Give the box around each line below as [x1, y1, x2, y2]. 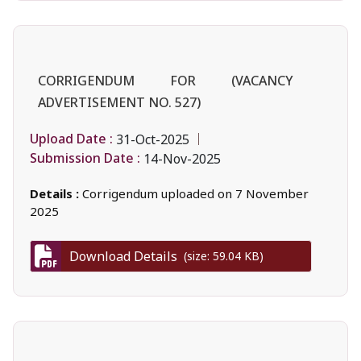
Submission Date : [30, 149, 140, 168]
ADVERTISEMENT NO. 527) [38, 93, 201, 111]
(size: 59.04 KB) [177, 248, 263, 264]
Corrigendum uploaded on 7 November [82, 185, 309, 201]
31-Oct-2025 [116, 130, 189, 148]
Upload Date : [30, 130, 113, 148]
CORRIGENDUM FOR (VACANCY [38, 71, 293, 89]
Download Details [69, 247, 177, 265]
